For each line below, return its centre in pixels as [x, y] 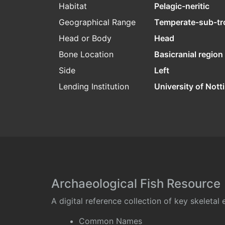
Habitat [73, 6]
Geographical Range [97, 22]
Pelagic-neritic [182, 6]
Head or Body [85, 38]
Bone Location [86, 54]
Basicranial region [189, 54]
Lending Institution [94, 87]
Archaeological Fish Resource [136, 184]
